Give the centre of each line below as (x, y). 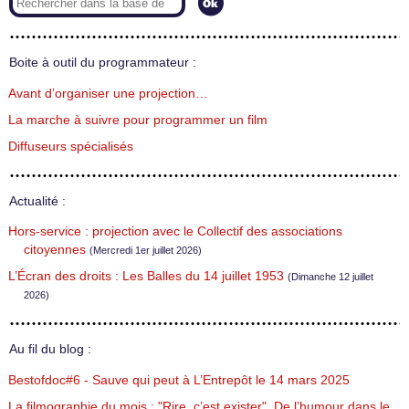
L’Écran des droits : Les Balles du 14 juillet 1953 (146, 277)
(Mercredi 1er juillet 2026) (146, 251)
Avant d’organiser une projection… (108, 93)
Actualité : (37, 201)
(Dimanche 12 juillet (330, 277)
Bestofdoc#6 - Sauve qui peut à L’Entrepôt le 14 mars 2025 (179, 380)
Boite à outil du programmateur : (103, 63)
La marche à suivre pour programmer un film (138, 120)
